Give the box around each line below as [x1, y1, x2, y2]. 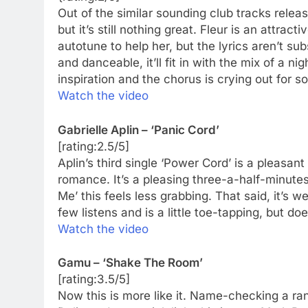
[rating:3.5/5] [58, 272, 130, 287]
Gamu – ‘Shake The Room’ [58, 256, 203, 270]
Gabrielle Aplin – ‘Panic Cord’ [58, 122, 219, 137]
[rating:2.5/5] [58, 139, 129, 153]
